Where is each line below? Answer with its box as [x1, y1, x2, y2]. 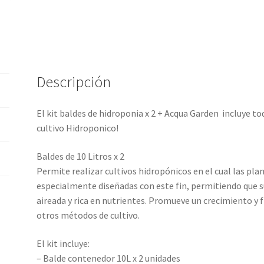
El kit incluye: [37, 237, 90, 249]
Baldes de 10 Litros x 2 [37, 150, 125, 163]
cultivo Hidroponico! [37, 122, 119, 134]
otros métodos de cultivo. [37, 209, 140, 222]
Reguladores [90, 6, 141, 19]
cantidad [90, 36, 126, 48]
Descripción [37, 72, 111, 91]
